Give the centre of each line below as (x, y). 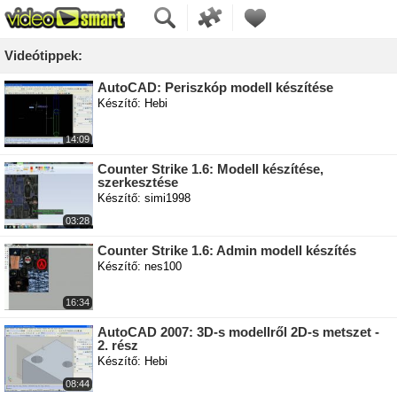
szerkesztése (138, 182)
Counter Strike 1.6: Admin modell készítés (227, 250)
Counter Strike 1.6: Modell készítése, (210, 169)
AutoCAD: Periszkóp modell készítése (215, 87)
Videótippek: (43, 55)
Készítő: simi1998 (144, 198)
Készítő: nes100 (140, 266)
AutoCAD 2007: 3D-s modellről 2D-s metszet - (238, 332)
